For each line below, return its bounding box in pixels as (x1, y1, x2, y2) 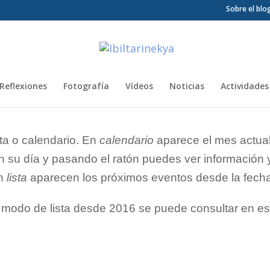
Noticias (169, 80, 204, 92)
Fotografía (63, 80, 109, 92)
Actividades (221, 80, 269, 92)
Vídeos (125, 80, 153, 92)
